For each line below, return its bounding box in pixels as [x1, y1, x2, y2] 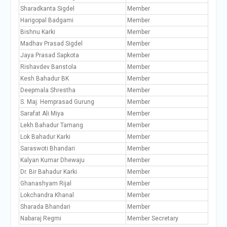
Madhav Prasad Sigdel [20, 40, 83, 47]
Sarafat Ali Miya [20, 110, 64, 117]
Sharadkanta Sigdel [20, 5, 74, 12]
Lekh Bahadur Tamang [20, 122, 83, 129]
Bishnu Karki [20, 28, 55, 35]
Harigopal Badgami [20, 17, 73, 24]
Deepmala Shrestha [20, 87, 75, 94]
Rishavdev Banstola [20, 63, 77, 70]
